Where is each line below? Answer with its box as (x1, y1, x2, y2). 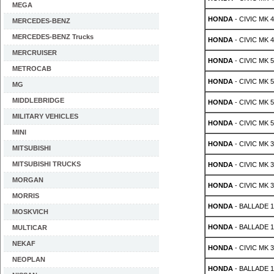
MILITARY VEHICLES (12, 113, 78, 120)
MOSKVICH (12, 208, 48, 215)
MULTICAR (12, 224, 47, 231)
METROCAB (12, 65, 51, 72)
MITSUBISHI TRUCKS (12, 160, 81, 168)
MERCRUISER (12, 49, 57, 56)
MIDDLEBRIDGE (12, 97, 64, 104)
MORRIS (12, 192, 39, 199)
